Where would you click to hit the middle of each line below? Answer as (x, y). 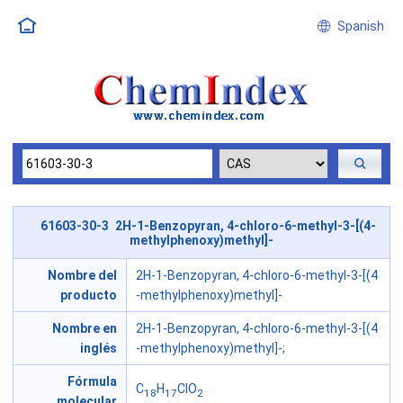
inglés (99, 349)
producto (89, 296)
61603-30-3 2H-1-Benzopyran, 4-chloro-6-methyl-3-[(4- (208, 225)
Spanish (358, 26)
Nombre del (82, 276)
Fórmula (92, 382)
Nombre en (85, 329)
